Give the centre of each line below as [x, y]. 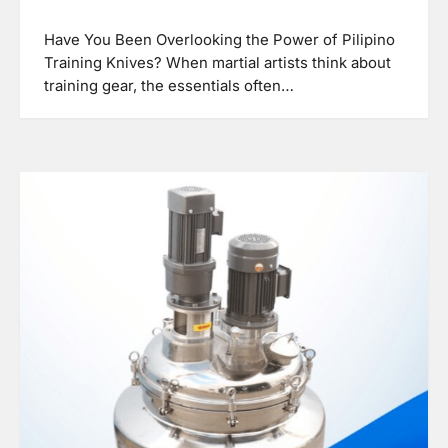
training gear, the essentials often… [169, 85]
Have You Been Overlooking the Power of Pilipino [219, 39]
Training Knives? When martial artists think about [217, 62]
